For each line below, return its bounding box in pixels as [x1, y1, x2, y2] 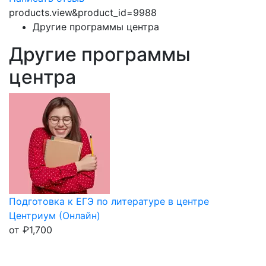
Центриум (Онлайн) [9, 210, 100, 221]
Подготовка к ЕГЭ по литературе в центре [9, 195, 209, 207]
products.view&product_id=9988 [9, 7, 157, 18]
